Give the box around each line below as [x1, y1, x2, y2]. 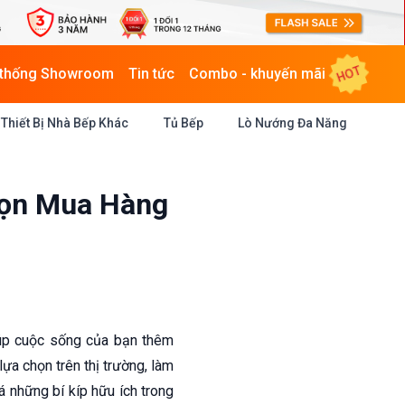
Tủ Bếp [163, 116, 203, 130]
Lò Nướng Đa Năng [237, 116, 347, 130]
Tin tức [128, 65, 174, 82]
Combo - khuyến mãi [189, 65, 325, 82]
